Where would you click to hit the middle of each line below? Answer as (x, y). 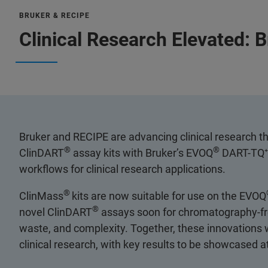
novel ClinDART (56, 212)
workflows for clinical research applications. (122, 169)
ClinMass (41, 196)
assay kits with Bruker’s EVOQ (142, 153)
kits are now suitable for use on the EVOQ (169, 196)
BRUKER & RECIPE (54, 15)
